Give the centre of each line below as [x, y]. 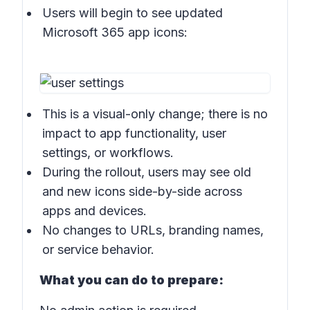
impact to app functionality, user [134, 133]
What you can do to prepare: [131, 280]
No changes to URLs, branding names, [153, 230]
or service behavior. [98, 249]
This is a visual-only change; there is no [155, 114]
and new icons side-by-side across [142, 191]
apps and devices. [94, 211]
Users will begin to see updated [133, 13]
